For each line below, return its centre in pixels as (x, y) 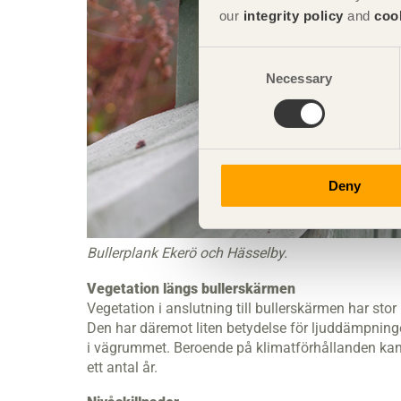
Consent (223, 57)
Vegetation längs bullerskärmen (191, 288)
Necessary (299, 78)
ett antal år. (122, 367)
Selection (225, 79)
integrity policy (293, 15)
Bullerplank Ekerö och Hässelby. (187, 253)
